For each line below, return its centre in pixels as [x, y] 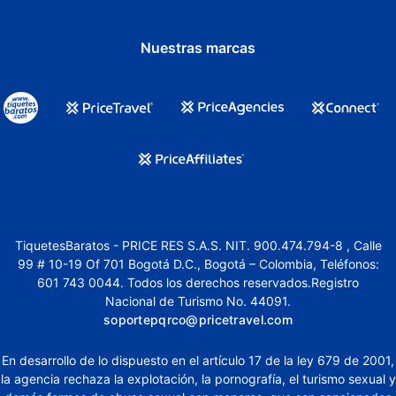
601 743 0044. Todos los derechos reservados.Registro [198, 282]
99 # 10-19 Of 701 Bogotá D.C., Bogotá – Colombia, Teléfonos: [198, 263]
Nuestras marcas [198, 47]
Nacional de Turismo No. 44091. [198, 301]
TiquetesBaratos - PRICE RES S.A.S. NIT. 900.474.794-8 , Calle [198, 245]
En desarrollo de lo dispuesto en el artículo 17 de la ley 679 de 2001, [198, 360]
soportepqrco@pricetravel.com [198, 319]
